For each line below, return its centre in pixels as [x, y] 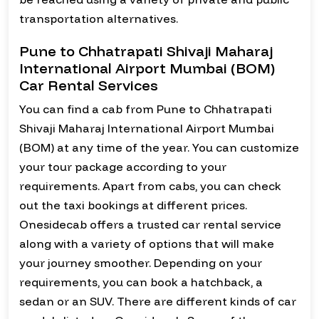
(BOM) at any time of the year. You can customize [159, 148]
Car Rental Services [89, 85]
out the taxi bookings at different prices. [133, 205]
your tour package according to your [123, 167]
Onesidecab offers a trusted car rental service [150, 225]
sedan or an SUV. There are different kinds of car [158, 302]
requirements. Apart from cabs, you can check [150, 186]
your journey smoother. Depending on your [141, 263]
